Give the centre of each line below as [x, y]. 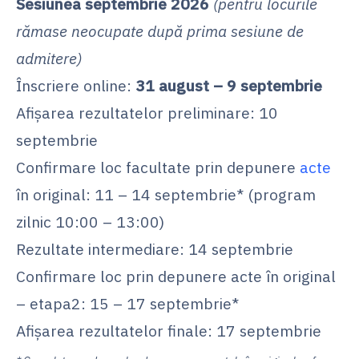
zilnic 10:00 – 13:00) [90, 222]
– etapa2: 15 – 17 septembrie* [127, 304]
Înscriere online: [74, 86]
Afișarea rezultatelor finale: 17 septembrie [169, 331]
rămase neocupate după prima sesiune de [160, 31]
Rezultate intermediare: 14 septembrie [155, 249]
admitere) [49, 58]
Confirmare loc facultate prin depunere [158, 167]
